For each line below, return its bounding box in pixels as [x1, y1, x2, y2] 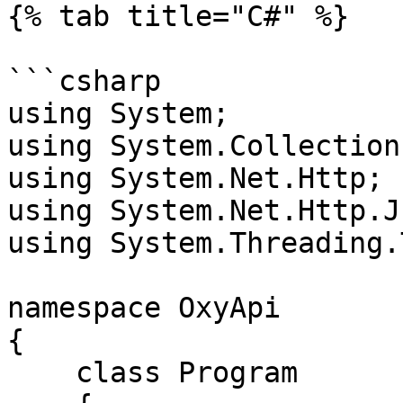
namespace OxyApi [7, 291, 281, 324]
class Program [7, 356, 76, 389]
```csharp [7, 65, 161, 97]
